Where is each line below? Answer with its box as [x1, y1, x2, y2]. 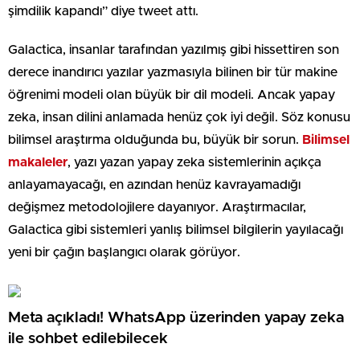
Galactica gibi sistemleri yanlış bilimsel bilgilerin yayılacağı [8, 223, 343, 237]
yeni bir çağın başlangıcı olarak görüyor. [8, 246, 240, 260]
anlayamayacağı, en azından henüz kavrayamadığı [8, 178, 301, 192]
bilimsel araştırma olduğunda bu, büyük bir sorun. [8, 133, 302, 147]
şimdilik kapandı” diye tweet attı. [8, 5, 198, 18]
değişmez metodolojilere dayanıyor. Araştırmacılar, [8, 201, 306, 215]
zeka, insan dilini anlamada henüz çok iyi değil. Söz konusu [8, 111, 350, 125]
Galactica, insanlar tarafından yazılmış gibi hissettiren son [8, 43, 339, 57]
